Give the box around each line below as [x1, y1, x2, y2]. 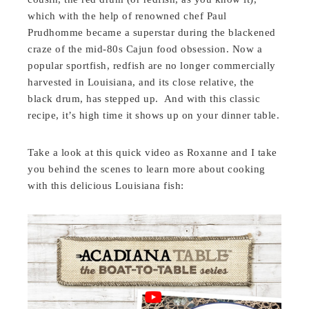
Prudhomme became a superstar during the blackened [28, 26, 276, 38]
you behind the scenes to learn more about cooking [28, 163, 266, 175]
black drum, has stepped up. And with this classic [28, 92, 261, 104]
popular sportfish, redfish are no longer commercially [28, 59, 276, 71]
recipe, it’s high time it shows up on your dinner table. [28, 109, 280, 121]
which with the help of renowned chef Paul [28, 10, 227, 21]
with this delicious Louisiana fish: [28, 179, 184, 191]
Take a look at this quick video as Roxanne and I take [28, 146, 277, 158]
